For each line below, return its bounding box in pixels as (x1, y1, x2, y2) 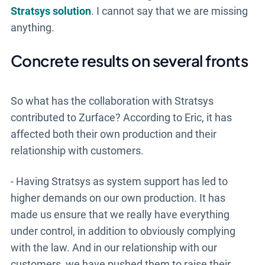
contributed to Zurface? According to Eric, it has (10, 111, 232, 124)
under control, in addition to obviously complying (10, 224, 235, 237)
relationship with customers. (10, 144, 144, 157)
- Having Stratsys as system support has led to (10, 174, 228, 188)
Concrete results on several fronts (10, 50, 248, 70)
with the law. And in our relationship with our (10, 241, 217, 254)
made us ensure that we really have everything (10, 208, 230, 221)
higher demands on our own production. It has (10, 191, 225, 204)
